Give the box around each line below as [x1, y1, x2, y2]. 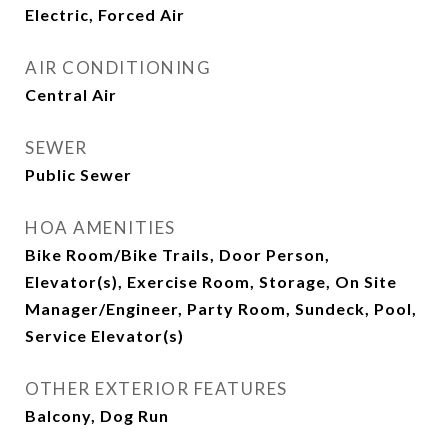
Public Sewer [25, 165, 132, 184]
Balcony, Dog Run [25, 406, 169, 425]
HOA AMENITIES [25, 217, 176, 238]
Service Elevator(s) [25, 326, 184, 345]
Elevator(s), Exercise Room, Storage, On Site [25, 272, 397, 291]
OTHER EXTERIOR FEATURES [25, 378, 288, 399]
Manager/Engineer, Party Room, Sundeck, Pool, [25, 299, 417, 318]
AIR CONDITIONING [25, 57, 211, 78]
